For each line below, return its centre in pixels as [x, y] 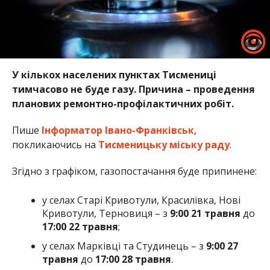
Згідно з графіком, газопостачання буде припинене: [134, 171]
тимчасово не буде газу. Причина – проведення [133, 89]
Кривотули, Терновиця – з [106, 213]
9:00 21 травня [205, 213]
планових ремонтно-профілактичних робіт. [123, 103]
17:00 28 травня [133, 259]
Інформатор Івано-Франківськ [116, 130]
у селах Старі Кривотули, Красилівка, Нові [141, 200]
